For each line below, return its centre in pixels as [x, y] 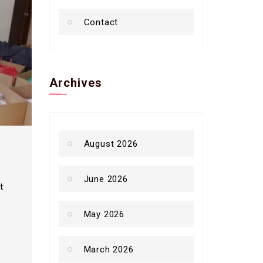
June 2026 [106, 179]
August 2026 [111, 144]
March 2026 [109, 249]
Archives [76, 82]
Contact [101, 22]
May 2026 [104, 214]
